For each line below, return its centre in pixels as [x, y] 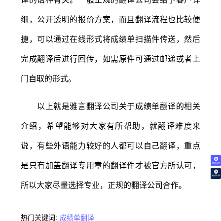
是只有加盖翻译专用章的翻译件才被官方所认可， [110, 165]
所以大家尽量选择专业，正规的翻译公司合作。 [104, 185]
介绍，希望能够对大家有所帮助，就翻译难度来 [110, 126]
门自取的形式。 [48, 78]
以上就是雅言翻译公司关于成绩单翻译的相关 [110, 106]
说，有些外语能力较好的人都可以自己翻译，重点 [110, 145]
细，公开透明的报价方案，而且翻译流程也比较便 [110, 19]
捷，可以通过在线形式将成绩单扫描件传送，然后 [110, 39]
